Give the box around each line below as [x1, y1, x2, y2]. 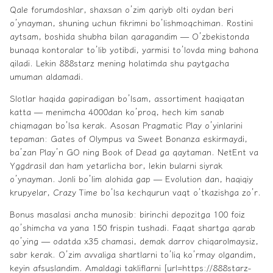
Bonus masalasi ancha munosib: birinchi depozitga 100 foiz [10, 208, 245, 221]
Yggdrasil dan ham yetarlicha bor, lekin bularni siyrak [10, 159, 222, 172]
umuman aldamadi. [10, 70, 83, 83]
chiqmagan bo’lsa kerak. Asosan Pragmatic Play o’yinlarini [10, 119, 243, 132]
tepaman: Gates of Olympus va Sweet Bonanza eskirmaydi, [10, 132, 247, 145]
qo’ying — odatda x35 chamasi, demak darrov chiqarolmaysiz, [10, 235, 258, 247]
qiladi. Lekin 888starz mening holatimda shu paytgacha [10, 57, 229, 69]
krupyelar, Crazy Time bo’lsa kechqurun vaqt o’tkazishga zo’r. [10, 186, 261, 199]
